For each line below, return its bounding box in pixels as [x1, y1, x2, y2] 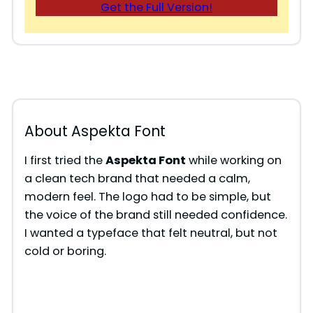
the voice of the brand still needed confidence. [24, 207, 287, 224]
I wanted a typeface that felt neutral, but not [24, 225, 277, 242]
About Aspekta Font [24, 122, 166, 142]
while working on [185, 152, 282, 169]
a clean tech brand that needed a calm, [24, 170, 250, 187]
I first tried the [24, 152, 105, 169]
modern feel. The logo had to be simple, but [24, 189, 271, 205]
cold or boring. [24, 243, 106, 260]
